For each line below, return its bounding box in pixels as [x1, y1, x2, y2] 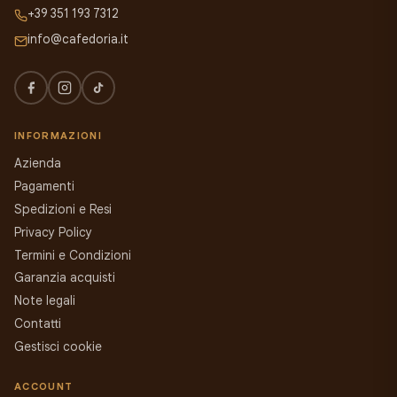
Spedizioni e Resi [14, 202, 112, 217]
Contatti [14, 315, 61, 331]
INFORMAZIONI [14, 129, 103, 143]
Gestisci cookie [14, 339, 102, 354]
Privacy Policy [14, 224, 92, 240]
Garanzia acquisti [14, 270, 115, 286]
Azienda [14, 156, 61, 172]
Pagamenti [14, 179, 74, 195]
